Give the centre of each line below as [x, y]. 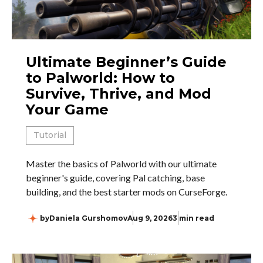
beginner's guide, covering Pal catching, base [115, 178]
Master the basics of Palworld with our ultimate [121, 164]
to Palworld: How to [100, 78]
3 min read [193, 218]
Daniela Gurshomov [88, 218]
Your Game [67, 110]
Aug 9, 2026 [150, 218]
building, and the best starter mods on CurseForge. [127, 192]
